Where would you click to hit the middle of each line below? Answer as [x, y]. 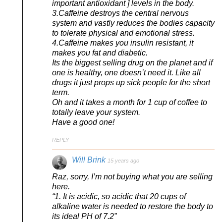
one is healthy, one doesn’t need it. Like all [126, 72]
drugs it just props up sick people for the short [131, 82]
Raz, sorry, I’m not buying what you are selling [132, 177]
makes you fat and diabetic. [100, 53]
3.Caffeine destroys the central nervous [120, 13]
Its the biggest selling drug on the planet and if [132, 62]
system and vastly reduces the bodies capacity [133, 23]
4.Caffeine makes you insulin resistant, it [123, 43]
